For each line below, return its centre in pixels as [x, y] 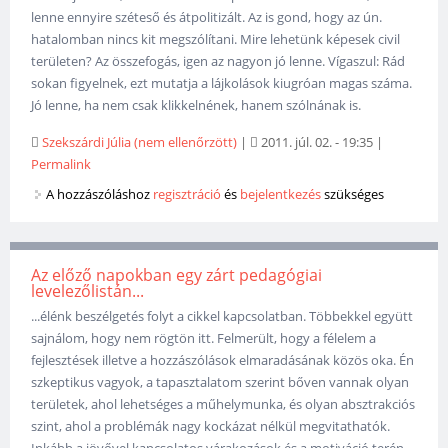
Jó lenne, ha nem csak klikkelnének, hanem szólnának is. [196, 105]
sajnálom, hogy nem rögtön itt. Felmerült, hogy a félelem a [204, 338]
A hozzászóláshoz [100, 193]
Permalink [61, 164]
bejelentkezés [281, 193]
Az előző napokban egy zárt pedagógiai [177, 275]
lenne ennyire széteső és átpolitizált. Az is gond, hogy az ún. [207, 17]
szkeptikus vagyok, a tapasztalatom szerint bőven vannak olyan [220, 382]
